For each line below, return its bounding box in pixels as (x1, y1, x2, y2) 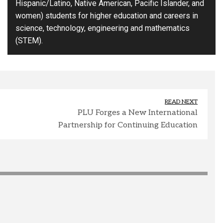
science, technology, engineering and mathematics (15, 23, 190, 33)
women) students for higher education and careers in (15, 11, 198, 21)
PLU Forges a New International (78, 108, 198, 118)
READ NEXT (165, 98, 198, 106)
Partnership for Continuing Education (58, 120, 198, 130)
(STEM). (15, 36, 43, 46)
